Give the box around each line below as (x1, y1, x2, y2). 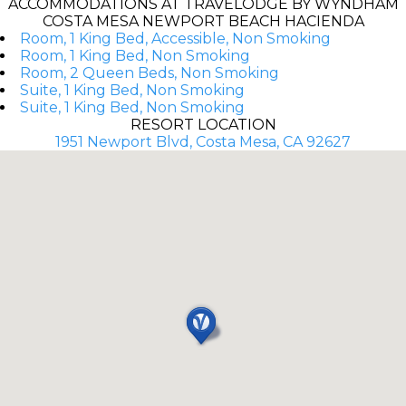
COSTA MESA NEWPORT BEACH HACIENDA (42, 12, 364, 30)
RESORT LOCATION (130, 115, 276, 133)
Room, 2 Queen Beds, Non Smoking (20, 63, 279, 82)
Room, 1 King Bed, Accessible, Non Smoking (20, 29, 331, 47)
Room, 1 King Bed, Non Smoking (20, 46, 250, 64)
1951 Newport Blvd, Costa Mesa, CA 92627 (55, 132, 351, 150)
